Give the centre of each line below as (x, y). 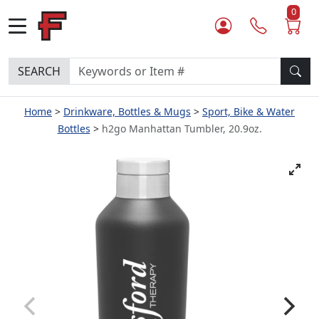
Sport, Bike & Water (249, 111)
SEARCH (39, 71)
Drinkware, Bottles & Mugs (127, 111)
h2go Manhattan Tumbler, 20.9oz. (182, 129)
